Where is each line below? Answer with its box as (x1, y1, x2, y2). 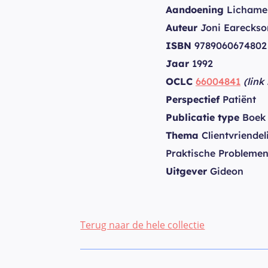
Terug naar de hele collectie (80, 218, 205, 232)
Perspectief (166, 93, 220, 105)
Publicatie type (166, 111, 239, 123)
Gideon (207, 165, 243, 177)
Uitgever (166, 165, 207, 177)
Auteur (166, 21, 197, 33)
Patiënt (220, 93, 256, 105)
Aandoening (166, 3, 224, 16)
